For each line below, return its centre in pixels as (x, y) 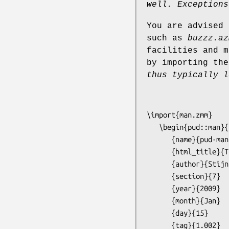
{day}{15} (159, 213)
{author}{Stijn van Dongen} (159, 164)
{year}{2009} (159, 188)
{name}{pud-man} (159, 139)
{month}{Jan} (159, 200)
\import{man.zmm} (179, 114)
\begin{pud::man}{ (153, 127)
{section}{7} (159, 176)
